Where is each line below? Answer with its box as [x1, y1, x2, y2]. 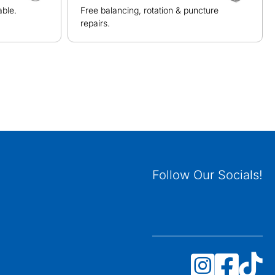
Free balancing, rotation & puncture [80, 5, 219, 15]
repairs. [80, 18, 110, 28]
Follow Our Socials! [152, 168, 263, 182]
